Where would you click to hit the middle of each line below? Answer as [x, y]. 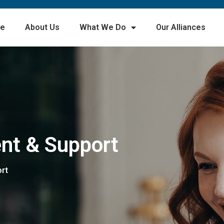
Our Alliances [180, 27]
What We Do [102, 27]
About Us [42, 27]
